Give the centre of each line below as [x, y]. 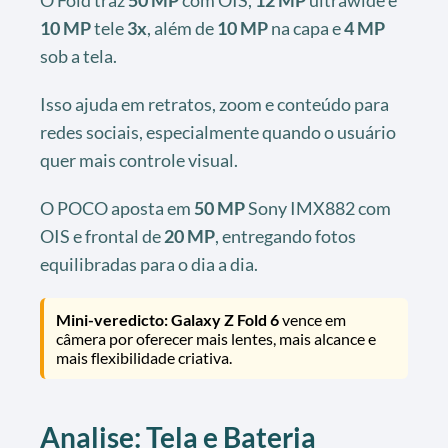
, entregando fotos [285, 235]
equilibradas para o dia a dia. [149, 263]
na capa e [306, 27]
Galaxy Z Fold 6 [225, 319]
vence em [312, 319]
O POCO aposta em [117, 207]
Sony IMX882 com [318, 207]
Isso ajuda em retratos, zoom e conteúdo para [214, 103]
